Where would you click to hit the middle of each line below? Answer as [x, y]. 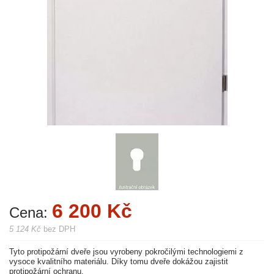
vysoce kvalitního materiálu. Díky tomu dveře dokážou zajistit [119, 261]
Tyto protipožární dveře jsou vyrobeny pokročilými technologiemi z [126, 252]
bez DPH [58, 229]
